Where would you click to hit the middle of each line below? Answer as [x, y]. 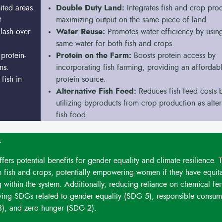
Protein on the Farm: [95, 55]
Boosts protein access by [174, 55]
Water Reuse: [80, 32]
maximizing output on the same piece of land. [132, 20]
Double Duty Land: [91, 8]
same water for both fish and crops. [115, 44]
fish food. [72, 115]
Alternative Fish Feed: [97, 91]
